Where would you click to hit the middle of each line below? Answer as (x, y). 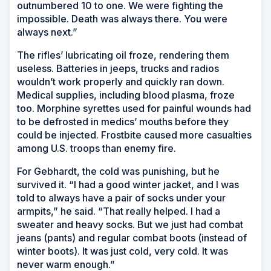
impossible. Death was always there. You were (122, 18)
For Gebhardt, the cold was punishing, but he (118, 171)
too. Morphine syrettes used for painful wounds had (134, 108)
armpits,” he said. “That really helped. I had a (119, 211)
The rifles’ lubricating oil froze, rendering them (123, 55)
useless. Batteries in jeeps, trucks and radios (118, 68)
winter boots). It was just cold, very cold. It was (122, 251)
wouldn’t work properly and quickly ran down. (121, 81)
